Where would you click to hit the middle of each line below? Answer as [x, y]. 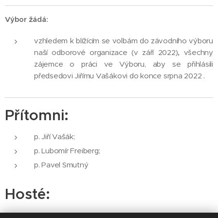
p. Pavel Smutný [61, 165]
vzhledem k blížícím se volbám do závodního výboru [124, 41]
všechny [199, 52]
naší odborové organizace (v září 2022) [106, 52]
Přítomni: [37, 115]
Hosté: [27, 194]
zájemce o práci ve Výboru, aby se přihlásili [124, 64]
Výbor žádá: [27, 19]
